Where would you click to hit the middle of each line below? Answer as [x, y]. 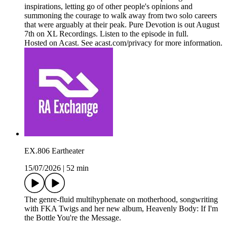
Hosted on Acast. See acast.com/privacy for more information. [123, 43]
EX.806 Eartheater [54, 151]
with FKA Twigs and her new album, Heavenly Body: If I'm [121, 209]
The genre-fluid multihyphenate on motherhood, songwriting [121, 200]
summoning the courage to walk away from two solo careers [121, 16]
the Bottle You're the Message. [73, 218]
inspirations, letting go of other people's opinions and [108, 7]
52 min [78, 168]
